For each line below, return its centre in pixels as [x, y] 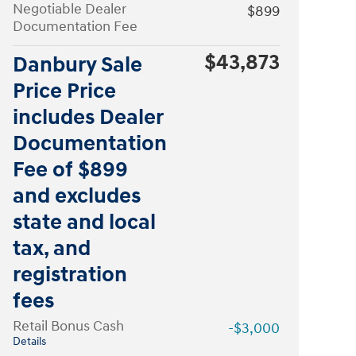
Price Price [64, 91]
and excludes [77, 196]
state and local [84, 222]
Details [29, 342]
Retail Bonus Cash [68, 326]
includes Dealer [88, 118]
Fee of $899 [70, 170]
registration [70, 275]
